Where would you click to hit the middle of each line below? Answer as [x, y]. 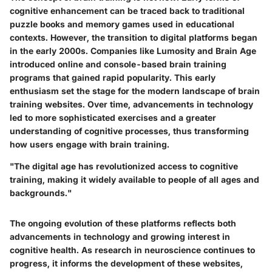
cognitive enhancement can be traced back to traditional [127, 11]
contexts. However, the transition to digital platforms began [134, 38]
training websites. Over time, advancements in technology [131, 104]
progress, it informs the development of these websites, [126, 263]
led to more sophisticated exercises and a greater [113, 118]
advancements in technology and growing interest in [120, 237]
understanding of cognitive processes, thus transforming [129, 131]
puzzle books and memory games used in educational [122, 24]
